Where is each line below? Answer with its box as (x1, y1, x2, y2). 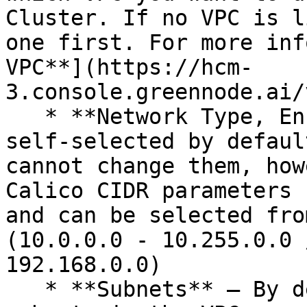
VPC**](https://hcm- (5, 55, 253, 79)
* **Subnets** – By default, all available (5, 277, 45, 302)
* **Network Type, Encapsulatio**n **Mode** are (5, 104, 45, 129)
